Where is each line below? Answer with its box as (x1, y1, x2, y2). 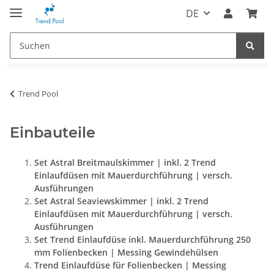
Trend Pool (18, 87, 58, 99)
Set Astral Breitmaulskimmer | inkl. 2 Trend (34, 156, 216, 168)
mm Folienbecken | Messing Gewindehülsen (34, 246, 218, 258)
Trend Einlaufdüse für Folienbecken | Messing (34, 259, 226, 271)
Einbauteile (10, 123, 95, 141)
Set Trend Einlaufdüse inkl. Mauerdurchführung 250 (34, 233, 251, 245)
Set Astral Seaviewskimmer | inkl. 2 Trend (34, 194, 209, 207)
